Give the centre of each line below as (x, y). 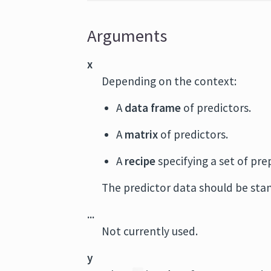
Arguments (127, 36)
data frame (153, 108)
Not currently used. (150, 231)
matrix (142, 134)
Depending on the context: (169, 81)
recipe (140, 161)
